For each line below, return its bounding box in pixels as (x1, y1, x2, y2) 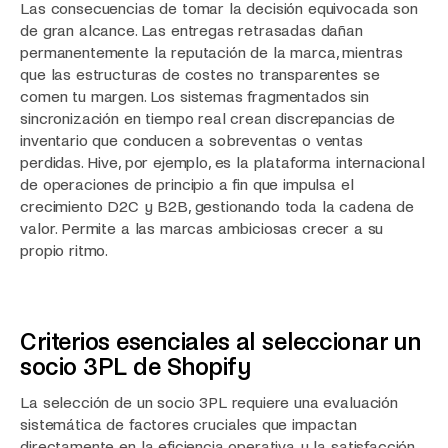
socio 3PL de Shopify (20, 353, 252, 380)
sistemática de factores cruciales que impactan (20, 416, 357, 434)
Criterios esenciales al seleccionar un (20, 328, 422, 355)
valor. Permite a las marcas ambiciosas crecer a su (20, 219, 384, 237)
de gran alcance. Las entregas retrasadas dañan (20, 21, 363, 39)
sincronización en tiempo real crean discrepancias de (20, 109, 395, 127)
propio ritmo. (20, 241, 109, 259)
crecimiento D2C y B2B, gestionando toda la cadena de (20, 197, 414, 215)
